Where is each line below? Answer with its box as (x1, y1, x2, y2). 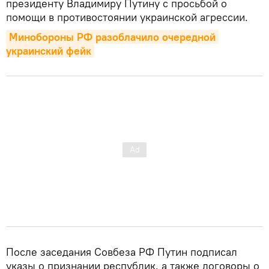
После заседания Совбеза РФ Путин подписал (6, 244, 237, 259)
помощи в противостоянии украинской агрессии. (6, 10, 248, 24)
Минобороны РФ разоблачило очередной (9, 29, 216, 44)
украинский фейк (6, 43, 91, 58)
